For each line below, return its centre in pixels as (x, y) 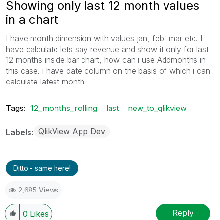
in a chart (32, 19)
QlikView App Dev (72, 131)
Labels (20, 132)
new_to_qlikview (157, 108)
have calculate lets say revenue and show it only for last (107, 49)
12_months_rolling (64, 108)
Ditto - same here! (42, 168)
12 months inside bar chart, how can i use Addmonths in (106, 60)
